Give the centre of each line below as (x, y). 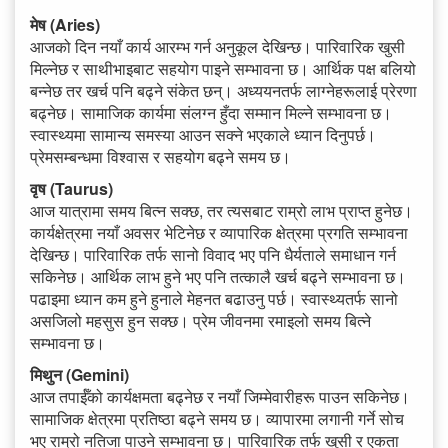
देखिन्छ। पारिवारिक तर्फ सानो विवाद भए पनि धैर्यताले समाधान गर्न (213, 255)
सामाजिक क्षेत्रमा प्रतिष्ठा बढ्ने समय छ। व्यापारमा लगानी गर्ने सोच (217, 419)
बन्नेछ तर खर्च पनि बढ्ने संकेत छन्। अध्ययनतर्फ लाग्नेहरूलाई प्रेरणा (223, 91)
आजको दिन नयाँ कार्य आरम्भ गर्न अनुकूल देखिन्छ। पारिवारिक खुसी (217, 47)
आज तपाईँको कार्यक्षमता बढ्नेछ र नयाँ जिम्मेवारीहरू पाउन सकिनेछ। (220, 397)
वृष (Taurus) (71, 189)
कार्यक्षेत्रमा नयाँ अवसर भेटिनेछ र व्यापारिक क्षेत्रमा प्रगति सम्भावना (219, 233)
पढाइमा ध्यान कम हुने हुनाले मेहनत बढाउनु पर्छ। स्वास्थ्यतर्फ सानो (214, 299)
